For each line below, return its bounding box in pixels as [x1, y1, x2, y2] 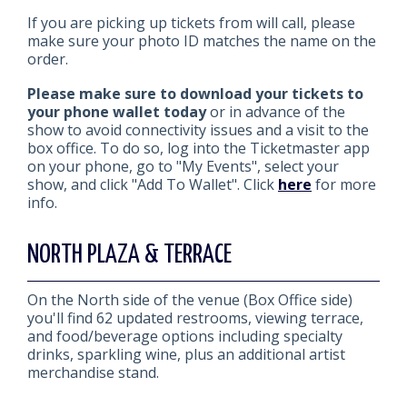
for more [315, 174, 376, 194]
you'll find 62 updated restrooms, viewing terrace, [27, 308, 363, 328]
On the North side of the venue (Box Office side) [27, 290, 352, 310]
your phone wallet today [27, 102, 206, 122]
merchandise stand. [27, 362, 159, 382]
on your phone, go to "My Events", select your [27, 156, 339, 176]
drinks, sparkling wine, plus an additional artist [27, 344, 345, 364]
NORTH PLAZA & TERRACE [27, 243, 232, 268]
